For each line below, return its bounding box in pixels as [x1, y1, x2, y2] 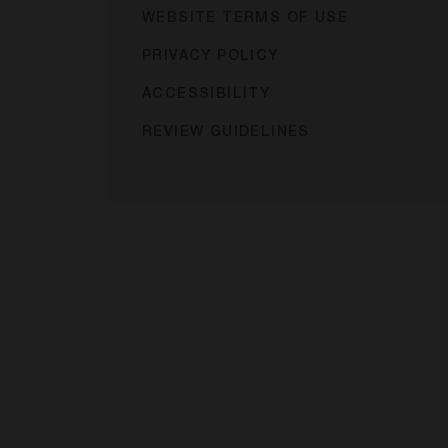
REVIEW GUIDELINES [142, 126, 310, 140]
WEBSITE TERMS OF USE [142, 12, 348, 26]
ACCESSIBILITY [142, 88, 271, 102]
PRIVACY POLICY [142, 50, 279, 64]
